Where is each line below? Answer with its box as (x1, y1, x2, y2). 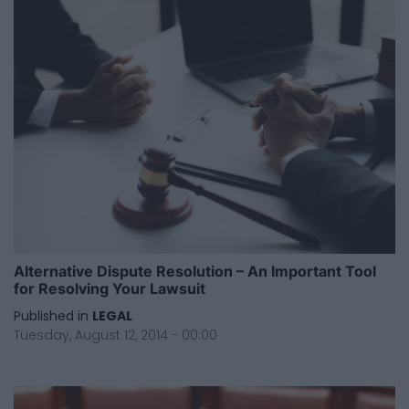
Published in (14, 306, 89, 325)
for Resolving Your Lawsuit (14, 278, 205, 298)
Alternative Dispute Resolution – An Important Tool (14, 261, 376, 280)
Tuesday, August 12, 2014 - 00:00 (14, 325, 217, 344)
